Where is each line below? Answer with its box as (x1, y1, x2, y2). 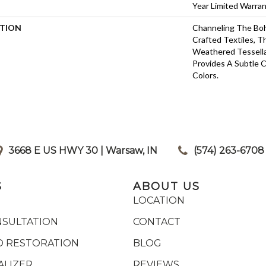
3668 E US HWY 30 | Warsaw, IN (8, 144, 157, 156)
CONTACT (133, 216, 180, 227)
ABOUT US (133, 179, 200, 193)
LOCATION (133, 194, 185, 206)
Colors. (192, 69, 218, 80)
